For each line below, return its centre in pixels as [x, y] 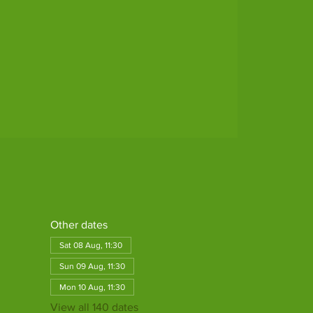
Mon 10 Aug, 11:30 [92, 287]
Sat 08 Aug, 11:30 [90, 246]
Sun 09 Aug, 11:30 [92, 267]
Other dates [79, 225]
